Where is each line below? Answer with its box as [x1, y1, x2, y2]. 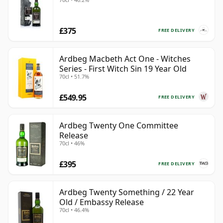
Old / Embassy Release [59, 197, 144, 208]
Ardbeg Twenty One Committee [59, 120, 178, 131]
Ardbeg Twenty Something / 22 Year [59, 187, 194, 198]
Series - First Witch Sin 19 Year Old [59, 63, 187, 75]
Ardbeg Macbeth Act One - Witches [59, 53, 191, 65]
